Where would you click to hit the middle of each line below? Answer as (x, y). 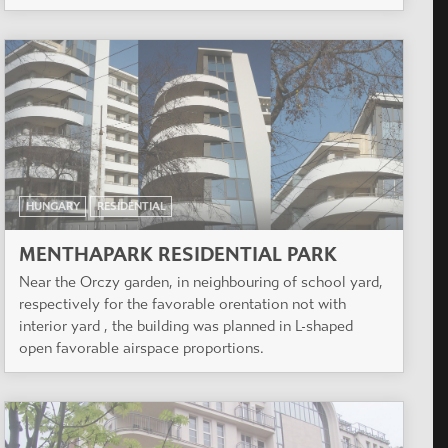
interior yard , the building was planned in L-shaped (186, 326)
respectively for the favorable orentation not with (182, 304)
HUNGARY (52, 207)
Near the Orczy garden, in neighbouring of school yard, (201, 282)
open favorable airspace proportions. (141, 348)
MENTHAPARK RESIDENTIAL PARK (178, 255)
